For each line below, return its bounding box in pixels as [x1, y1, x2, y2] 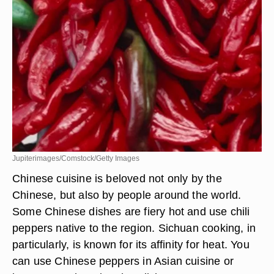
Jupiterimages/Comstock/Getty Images [12, 154, 139, 163]
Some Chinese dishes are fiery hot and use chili [12, 205, 250, 218]
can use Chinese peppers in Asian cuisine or [12, 254, 234, 267]
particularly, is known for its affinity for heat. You [12, 238, 250, 251]
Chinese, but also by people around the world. [12, 188, 242, 201]
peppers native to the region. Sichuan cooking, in [12, 221, 256, 234]
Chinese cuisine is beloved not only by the [12, 172, 222, 185]
